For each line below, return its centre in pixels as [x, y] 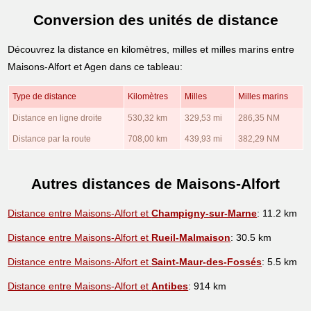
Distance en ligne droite [57, 118]
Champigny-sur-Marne [204, 213]
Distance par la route [51, 138]
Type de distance [44, 96]
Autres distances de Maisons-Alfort [155, 184]
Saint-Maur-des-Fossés [207, 261]
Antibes [170, 286]
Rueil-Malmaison [191, 237]
